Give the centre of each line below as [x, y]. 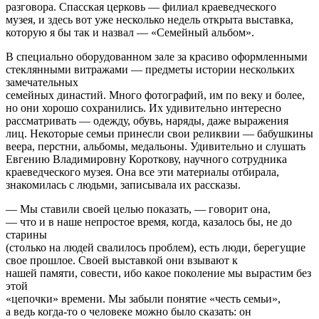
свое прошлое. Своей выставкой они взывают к [122, 260]
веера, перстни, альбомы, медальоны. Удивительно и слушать [156, 146]
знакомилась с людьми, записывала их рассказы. [123, 184]
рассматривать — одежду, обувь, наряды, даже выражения [147, 120]
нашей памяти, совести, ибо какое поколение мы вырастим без [158, 273]
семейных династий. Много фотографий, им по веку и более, [155, 95]
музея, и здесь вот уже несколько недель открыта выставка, [150, 19]
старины [26, 234]
